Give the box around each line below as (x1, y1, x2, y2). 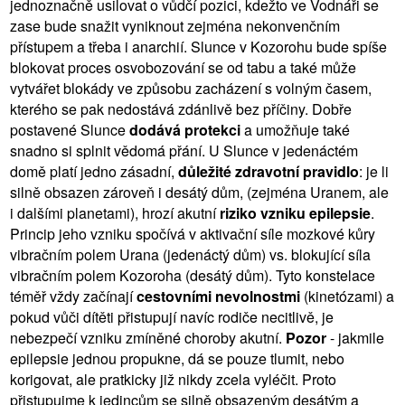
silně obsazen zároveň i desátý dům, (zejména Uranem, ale (10, 181, 389, 202)
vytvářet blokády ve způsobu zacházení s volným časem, (10, 77, 372, 99)
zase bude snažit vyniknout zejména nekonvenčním (10, 14, 340, 36)
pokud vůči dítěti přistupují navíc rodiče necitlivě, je (10, 306, 334, 327)
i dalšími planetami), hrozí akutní (10, 202, 220, 223)
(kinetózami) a (300, 285, 394, 306)
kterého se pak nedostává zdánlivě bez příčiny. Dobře (10, 98, 352, 119)
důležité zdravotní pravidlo (178, 160, 359, 182)
